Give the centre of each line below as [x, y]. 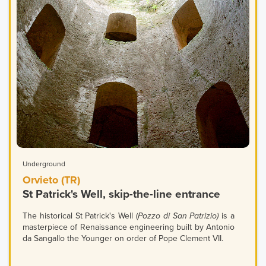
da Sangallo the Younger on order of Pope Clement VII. [123, 238]
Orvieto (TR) [51, 180]
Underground [44, 164]
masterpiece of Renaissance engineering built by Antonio [129, 227]
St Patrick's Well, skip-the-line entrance [121, 194]
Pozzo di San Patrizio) [180, 216]
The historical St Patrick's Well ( [80, 216]
